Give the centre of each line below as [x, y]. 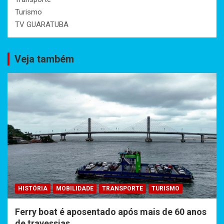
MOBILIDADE [75, 189]
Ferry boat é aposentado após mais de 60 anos [111, 212]
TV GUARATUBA [42, 25]
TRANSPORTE [122, 189]
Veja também [44, 59]
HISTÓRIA [33, 189]
